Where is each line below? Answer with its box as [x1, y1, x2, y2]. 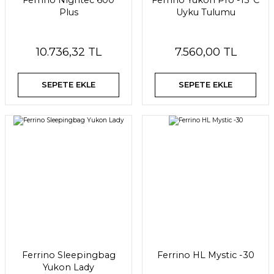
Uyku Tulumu [176, 7, 235, 18]
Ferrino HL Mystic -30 [157, 249, 254, 261]
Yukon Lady [43, 261, 94, 273]
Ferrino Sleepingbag [21, 249, 116, 261]
